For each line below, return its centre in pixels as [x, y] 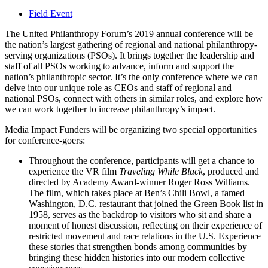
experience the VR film [74, 172]
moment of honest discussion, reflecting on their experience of [145, 226]
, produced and [231, 172]
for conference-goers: [45, 141]
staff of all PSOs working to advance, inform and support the [119, 66]
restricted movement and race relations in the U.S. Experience [145, 236]
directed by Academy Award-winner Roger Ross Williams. [139, 182]
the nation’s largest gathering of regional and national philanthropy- [131, 45]
